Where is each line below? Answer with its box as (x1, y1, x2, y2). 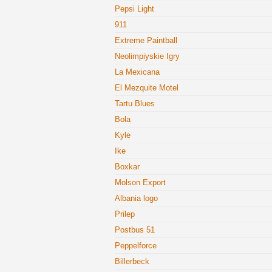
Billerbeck (115, 257, 149, 266)
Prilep (115, 209, 135, 219)
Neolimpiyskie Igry (115, 52, 180, 61)
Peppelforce (115, 241, 157, 250)
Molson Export (115, 178, 166, 187)
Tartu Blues (115, 99, 155, 108)
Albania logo (115, 194, 158, 203)
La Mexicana (115, 67, 160, 76)
